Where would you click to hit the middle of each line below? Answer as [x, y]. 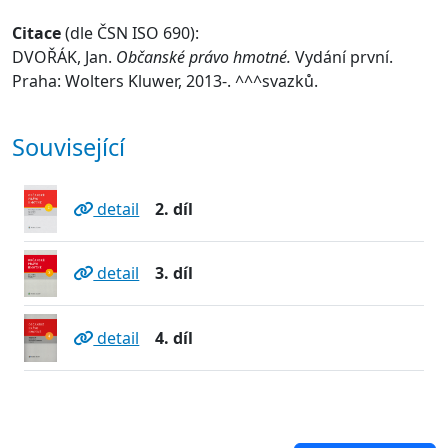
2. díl [174, 209]
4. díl [174, 337]
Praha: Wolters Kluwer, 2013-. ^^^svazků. [165, 81]
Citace [36, 33]
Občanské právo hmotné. [205, 57]
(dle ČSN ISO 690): [130, 33]
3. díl [174, 273]
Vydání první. [344, 57]
